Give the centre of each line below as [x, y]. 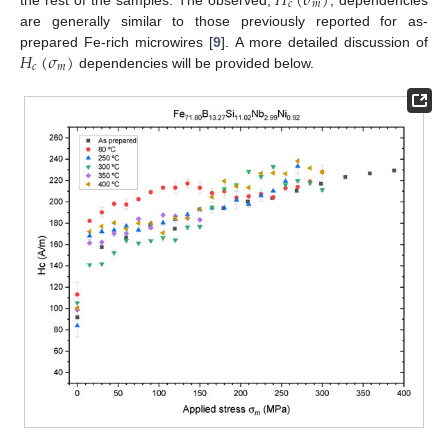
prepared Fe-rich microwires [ [117, 41]
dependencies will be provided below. [194, 62]
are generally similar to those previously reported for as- [224, 20]
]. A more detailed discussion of [324, 41]
